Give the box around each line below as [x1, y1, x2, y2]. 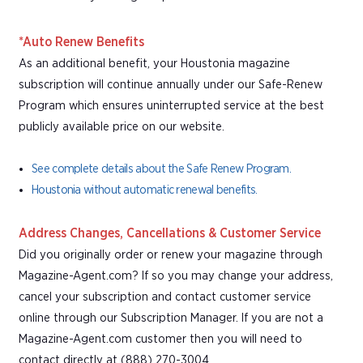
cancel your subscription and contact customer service [19, 290, 311, 303]
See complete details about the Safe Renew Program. [32, 162, 291, 175]
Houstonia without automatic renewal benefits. [32, 183, 258, 196]
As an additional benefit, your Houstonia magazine [19, 57, 290, 70]
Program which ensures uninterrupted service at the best [19, 99, 324, 112]
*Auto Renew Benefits [19, 35, 144, 49]
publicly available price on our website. [19, 120, 224, 133]
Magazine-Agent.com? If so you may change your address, [19, 269, 333, 282]
